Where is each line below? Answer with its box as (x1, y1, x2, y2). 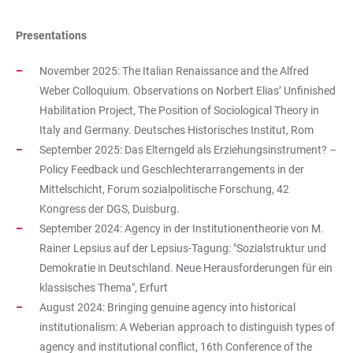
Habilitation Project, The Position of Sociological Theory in (39, 104, 319, 117)
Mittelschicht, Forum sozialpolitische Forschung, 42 (39, 183, 289, 196)
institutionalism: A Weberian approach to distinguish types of (39, 321, 335, 334)
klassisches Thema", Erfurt (39, 281, 168, 295)
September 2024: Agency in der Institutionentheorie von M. (39, 222, 324, 236)
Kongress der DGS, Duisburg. (39, 203, 180, 216)
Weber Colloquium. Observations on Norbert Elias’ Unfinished (39, 84, 336, 98)
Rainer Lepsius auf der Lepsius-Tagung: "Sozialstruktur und (39, 242, 326, 255)
